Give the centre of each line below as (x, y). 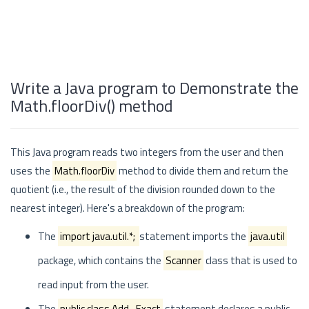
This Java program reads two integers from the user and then (147, 152)
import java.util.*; (99, 236)
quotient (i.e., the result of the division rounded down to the (143, 189)
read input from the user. (93, 285)
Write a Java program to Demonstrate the (154, 88)
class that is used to (250, 260)
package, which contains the (101, 260)
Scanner (183, 260)
